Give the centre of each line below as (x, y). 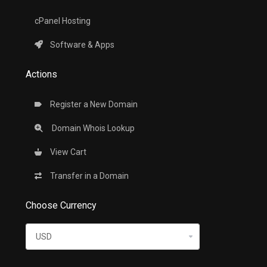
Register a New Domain (92, 104)
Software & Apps (80, 45)
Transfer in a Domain (88, 176)
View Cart (66, 152)
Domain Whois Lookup (91, 128)
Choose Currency (59, 205)
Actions (39, 74)
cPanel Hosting (63, 21)
